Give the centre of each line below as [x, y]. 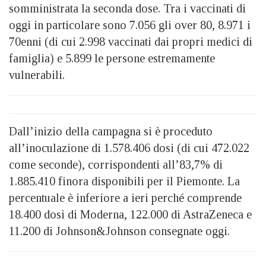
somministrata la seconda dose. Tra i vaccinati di [127, 8]
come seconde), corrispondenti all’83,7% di [116, 164]
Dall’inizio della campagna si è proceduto [111, 131]
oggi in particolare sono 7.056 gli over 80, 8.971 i [130, 25]
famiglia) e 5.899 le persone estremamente [112, 58]
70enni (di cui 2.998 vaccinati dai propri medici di [131, 41]
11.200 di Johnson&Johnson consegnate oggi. [119, 231]
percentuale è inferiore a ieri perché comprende [125, 197]
